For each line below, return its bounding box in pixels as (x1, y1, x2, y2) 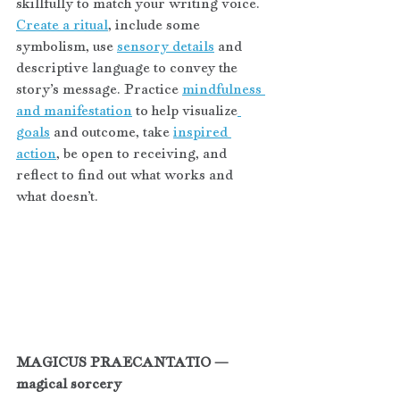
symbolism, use (16, 36, 117, 57)
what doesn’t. (16, 186, 98, 207)
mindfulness (182, 79, 265, 100)
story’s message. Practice (16, 79, 182, 100)
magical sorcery (16, 372, 121, 394)
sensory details (117, 36, 214, 57)
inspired (173, 121, 231, 143)
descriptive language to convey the (16, 57, 241, 79)
